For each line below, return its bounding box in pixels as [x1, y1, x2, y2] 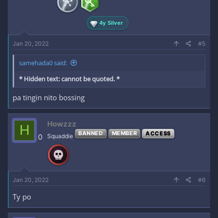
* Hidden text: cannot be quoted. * [19, 74, 120, 83]
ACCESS [145, 129, 171, 137]
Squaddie [47, 132, 73, 140]
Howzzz [47, 119, 76, 128]
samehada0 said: [19, 58, 67, 67]
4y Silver [99, 19, 124, 26]
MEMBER [111, 129, 137, 137]
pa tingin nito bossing [13, 92, 85, 102]
